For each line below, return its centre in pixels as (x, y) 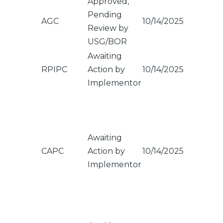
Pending (105, 15)
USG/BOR (107, 42)
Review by (108, 28)
